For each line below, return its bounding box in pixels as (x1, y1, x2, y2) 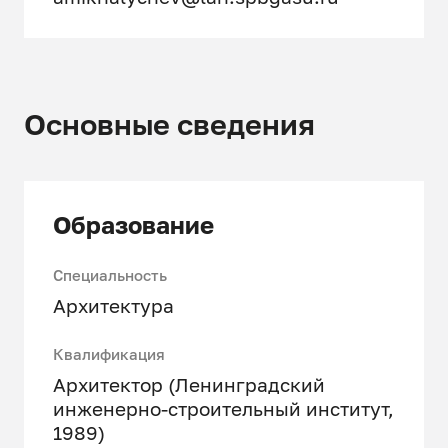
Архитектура (53, 293, 175, 317)
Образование (53, 210, 215, 240)
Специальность (53, 267, 168, 285)
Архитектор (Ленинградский (53, 372, 326, 396)
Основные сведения (24, 106, 316, 142)
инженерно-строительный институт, (53, 396, 395, 420)
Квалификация (53, 346, 166, 364)
